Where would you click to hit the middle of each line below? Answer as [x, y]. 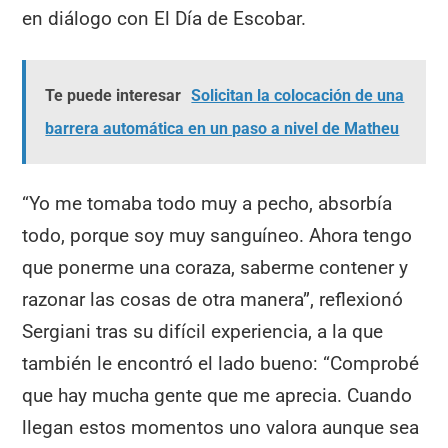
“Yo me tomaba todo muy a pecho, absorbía [207, 204]
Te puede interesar [113, 95]
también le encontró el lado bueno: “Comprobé [221, 364]
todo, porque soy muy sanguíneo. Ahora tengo [217, 236]
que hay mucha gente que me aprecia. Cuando [217, 396]
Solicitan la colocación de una [298, 95]
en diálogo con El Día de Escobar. [164, 18]
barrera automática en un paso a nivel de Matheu [222, 128]
